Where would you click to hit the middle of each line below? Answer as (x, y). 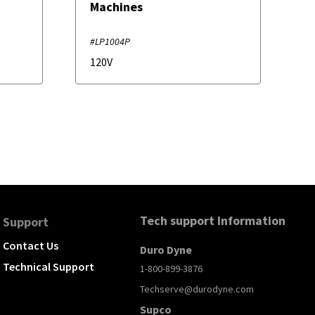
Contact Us (31, 246)
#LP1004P (110, 41)
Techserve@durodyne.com (197, 289)
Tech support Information (213, 221)
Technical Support (49, 267)
